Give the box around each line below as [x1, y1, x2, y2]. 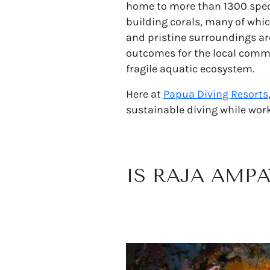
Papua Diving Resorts [163, 87, 268, 101]
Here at [126, 87, 163, 101]
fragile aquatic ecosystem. [126, 61, 254, 75]
